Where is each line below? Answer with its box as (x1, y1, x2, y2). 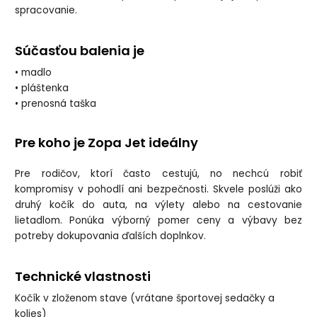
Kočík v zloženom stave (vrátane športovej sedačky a (15, 291, 275, 305)
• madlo (15, 66, 52, 80)
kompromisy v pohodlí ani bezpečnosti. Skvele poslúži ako (15, 182, 302, 196)
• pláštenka (15, 81, 69, 96)
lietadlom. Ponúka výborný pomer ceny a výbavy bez (15, 213, 302, 227)
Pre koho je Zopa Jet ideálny (15, 134, 199, 152)
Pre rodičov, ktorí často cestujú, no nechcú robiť (15, 166, 302, 180)
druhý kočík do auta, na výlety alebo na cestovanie (15, 197, 302, 212)
